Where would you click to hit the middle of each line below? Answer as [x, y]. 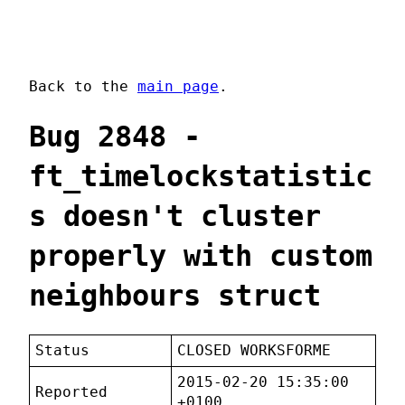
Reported [72, 392]
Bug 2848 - [115, 136]
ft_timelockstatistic [201, 176]
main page [178, 87]
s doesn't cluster [175, 216]
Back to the [83, 87]
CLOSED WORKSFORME [254, 351]
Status [63, 351]
